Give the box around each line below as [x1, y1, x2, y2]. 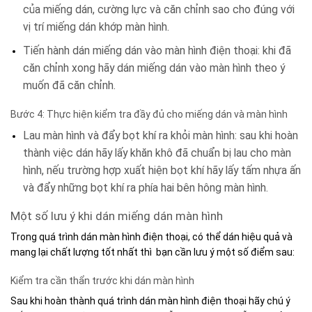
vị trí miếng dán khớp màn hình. [23, 20, 173, 34]
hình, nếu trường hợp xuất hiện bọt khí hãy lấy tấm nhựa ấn [23, 163, 302, 177]
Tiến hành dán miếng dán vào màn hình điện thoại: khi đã [23, 43, 292, 57]
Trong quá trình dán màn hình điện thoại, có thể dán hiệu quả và [10, 231, 292, 243]
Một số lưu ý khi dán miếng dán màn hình [10, 209, 223, 223]
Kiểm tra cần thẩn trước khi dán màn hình [10, 274, 194, 286]
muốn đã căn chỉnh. [23, 78, 116, 92]
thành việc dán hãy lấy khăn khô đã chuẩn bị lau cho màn [23, 146, 292, 159]
